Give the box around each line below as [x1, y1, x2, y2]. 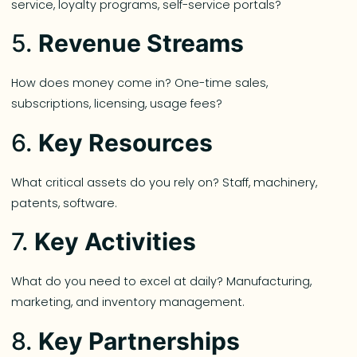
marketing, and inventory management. [11, 294, 245, 311]
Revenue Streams [38, 29, 245, 58]
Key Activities [34, 227, 197, 257]
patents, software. [11, 194, 118, 211]
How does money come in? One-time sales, [11, 75, 269, 92]
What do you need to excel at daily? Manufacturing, [11, 273, 312, 290]
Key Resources [38, 127, 214, 157]
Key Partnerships [38, 326, 241, 355]
